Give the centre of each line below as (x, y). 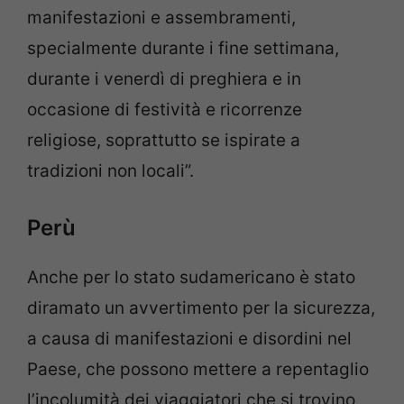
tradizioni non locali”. (110, 170)
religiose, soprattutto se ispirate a (164, 140)
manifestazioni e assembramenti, (161, 17)
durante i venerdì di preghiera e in (164, 78)
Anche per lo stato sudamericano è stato (191, 278)
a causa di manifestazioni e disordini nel (189, 339)
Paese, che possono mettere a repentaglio (198, 370)
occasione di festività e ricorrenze (165, 109)
